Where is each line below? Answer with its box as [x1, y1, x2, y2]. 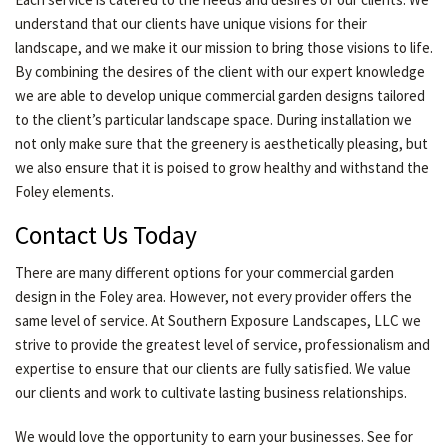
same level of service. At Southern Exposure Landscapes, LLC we [15, 311, 421, 330]
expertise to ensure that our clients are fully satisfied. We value [15, 359, 411, 378]
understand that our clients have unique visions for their [15, 14, 367, 33]
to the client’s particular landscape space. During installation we [15, 110, 412, 129]
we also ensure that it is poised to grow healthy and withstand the [15, 158, 429, 177]
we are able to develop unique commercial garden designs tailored [15, 86, 425, 105]
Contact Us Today [15, 219, 197, 251]
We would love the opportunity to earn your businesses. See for [15, 427, 413, 446]
